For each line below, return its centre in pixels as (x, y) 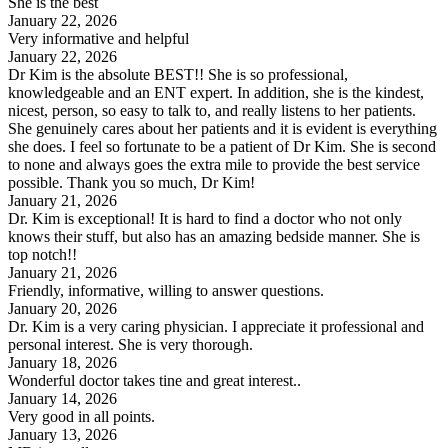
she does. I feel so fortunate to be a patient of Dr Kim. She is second (222, 146)
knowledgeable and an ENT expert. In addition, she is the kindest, (216, 92)
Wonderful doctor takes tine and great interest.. (154, 380)
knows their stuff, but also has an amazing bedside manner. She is (214, 236)
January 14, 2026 (62, 398)
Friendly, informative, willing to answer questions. (166, 290)
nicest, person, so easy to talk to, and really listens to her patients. (212, 110)
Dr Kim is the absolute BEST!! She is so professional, (178, 74)
